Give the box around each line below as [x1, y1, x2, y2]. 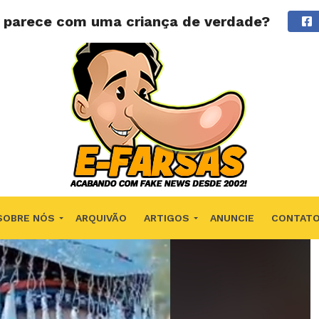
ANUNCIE [209, 212, 254, 224]
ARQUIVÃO [75, 212, 127, 224]
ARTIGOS [143, 212, 189, 224]
